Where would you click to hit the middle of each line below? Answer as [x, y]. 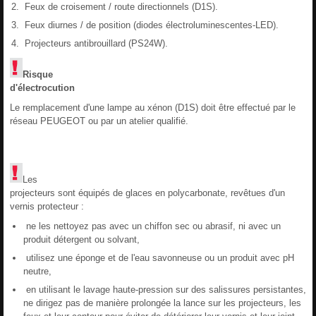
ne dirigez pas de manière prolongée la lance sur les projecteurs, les [162, 303]
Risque [38, 74]
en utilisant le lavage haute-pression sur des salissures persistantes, [165, 289]
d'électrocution [42, 87]
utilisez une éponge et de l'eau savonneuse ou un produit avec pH [159, 257]
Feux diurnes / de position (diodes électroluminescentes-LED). [150, 25]
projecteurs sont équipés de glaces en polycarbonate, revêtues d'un [147, 193]
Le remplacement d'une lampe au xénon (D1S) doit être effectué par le [153, 107]
